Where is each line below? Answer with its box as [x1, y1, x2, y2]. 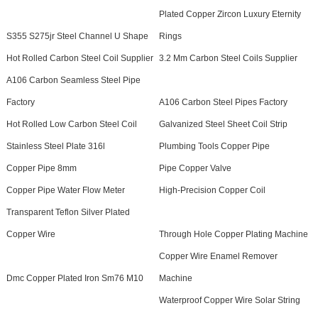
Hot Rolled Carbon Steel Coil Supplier [6, 53, 153, 63]
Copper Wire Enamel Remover [158, 251, 278, 261]
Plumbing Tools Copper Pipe [158, 141, 270, 151]
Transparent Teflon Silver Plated [6, 207, 130, 217]
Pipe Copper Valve [158, 163, 231, 173]
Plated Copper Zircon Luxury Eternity [158, 9, 301, 19]
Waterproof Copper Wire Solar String [158, 295, 300, 305]
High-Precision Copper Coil [158, 185, 265, 195]
